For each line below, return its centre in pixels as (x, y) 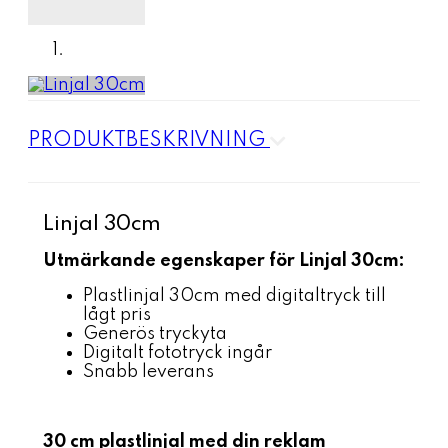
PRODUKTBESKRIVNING (149, 140)
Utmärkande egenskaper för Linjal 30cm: (224, 260)
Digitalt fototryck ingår (177, 352)
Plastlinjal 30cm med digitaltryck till (234, 295)
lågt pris (117, 314)
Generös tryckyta (155, 333)
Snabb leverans (148, 371)
